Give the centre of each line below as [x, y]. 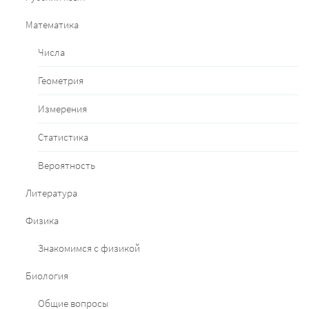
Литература [51, 193]
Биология [47, 276]
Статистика [63, 137]
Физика [42, 221]
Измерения [62, 109]
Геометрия [61, 81]
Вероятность [67, 166]
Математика [52, 25]
